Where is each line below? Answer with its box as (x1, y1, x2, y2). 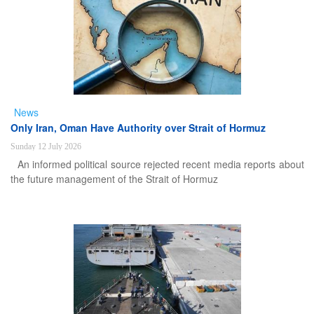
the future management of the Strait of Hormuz (10, 172, 218, 186)
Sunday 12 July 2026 (10, 142, 81, 151)
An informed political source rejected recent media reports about (17, 157, 304, 171)
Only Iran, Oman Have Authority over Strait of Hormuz (10, 121, 266, 135)
